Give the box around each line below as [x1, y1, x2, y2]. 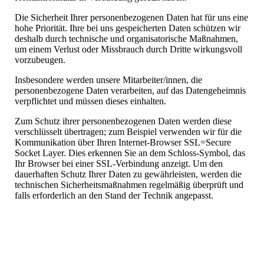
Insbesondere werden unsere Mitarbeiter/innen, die [15, 75, 202, 85]
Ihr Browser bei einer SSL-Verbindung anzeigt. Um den [15, 159, 223, 169]
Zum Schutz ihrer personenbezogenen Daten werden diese [15, 116, 232, 127]
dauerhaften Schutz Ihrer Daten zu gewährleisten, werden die [15, 169, 242, 180]
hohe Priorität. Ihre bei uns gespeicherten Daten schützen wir [15, 23, 240, 34]
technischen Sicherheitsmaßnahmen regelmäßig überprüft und [15, 180, 243, 190]
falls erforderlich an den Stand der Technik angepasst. [15, 190, 213, 201]
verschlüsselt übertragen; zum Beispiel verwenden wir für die [15, 127, 242, 137]
